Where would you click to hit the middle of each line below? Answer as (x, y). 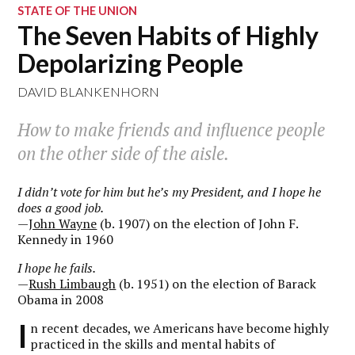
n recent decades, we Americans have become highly (180, 328)
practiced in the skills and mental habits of (153, 344)
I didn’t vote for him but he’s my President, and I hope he (170, 191)
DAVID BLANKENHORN (89, 92)
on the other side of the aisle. (124, 154)
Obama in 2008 (61, 299)
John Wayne (63, 223)
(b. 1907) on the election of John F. (198, 223)
